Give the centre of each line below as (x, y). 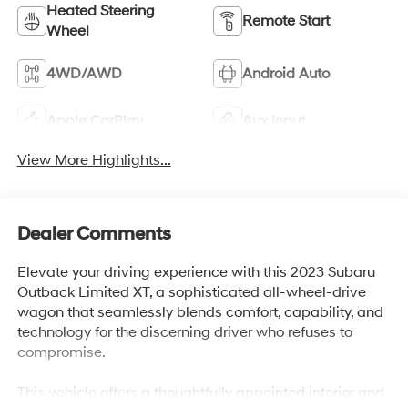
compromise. (61, 353)
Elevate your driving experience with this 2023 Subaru (196, 273)
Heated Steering (100, 11)
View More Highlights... (94, 160)
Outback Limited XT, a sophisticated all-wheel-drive (191, 293)
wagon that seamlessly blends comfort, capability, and (200, 313)
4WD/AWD (84, 74)
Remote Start (286, 21)
